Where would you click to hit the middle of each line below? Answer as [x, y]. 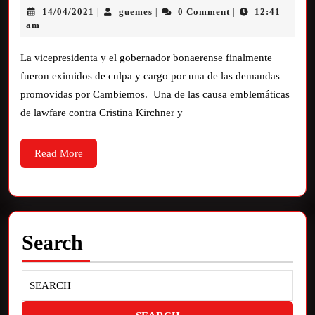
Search [52, 242]
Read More [59, 153]
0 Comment [204, 12]
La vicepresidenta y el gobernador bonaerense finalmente [146, 58]
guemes [136, 12]
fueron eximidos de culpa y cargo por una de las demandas [150, 76]
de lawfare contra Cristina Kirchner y [102, 112]
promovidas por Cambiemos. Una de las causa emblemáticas [155, 94]
